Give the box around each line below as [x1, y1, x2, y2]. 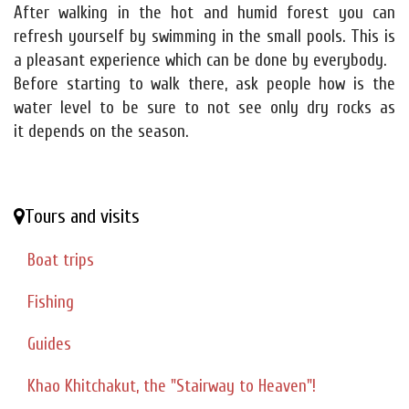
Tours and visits [25, 205, 140, 228]
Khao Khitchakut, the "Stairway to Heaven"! [27, 376, 316, 397]
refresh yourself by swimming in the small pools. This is [14, 26, 395, 47]
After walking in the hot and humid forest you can [14, 3, 395, 24]
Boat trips [27, 250, 94, 271]
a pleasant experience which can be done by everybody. [14, 50, 386, 71]
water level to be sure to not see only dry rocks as [14, 98, 395, 119]
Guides [27, 334, 71, 355]
